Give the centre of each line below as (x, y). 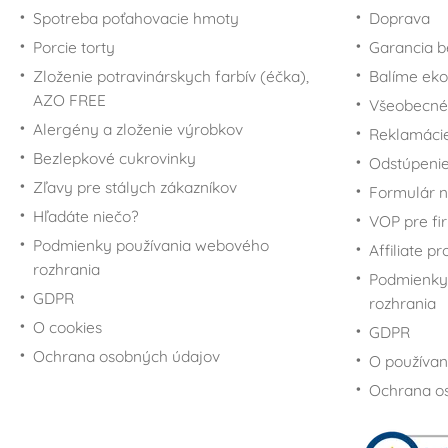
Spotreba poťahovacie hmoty (136, 18)
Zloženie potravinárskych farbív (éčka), (171, 76)
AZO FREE (69, 100)
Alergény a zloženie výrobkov (138, 129)
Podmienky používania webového (151, 245)
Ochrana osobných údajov (126, 356)
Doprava (399, 18)
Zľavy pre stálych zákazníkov (135, 187)
